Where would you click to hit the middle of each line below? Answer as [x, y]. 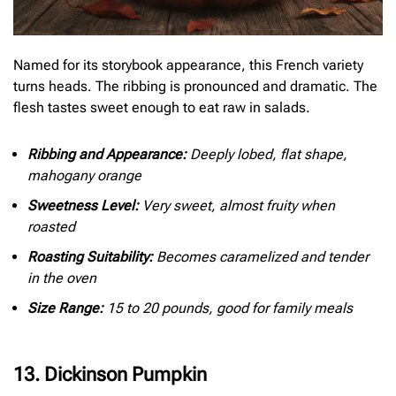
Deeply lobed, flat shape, [267, 155]
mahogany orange [84, 176]
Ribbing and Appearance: [107, 155]
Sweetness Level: [83, 206]
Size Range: [65, 308]
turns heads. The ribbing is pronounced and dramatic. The [195, 86]
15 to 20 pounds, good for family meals [228, 308]
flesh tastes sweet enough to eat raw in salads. [162, 107]
